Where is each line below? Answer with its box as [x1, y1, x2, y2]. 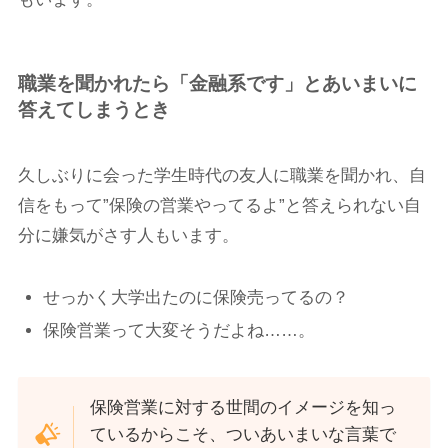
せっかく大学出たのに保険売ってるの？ [43, 287, 350, 307]
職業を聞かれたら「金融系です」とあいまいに [17, 73, 417, 95]
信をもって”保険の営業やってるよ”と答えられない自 [17, 195, 421, 215]
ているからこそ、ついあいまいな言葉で [90, 425, 397, 445]
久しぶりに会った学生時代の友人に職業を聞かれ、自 [17, 165, 426, 185]
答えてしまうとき [17, 99, 170, 121]
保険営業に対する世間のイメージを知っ [90, 398, 397, 418]
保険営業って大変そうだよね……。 [43, 321, 316, 341]
